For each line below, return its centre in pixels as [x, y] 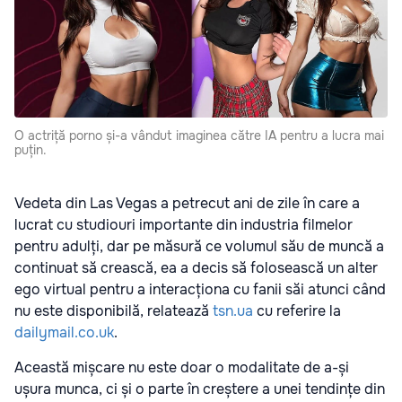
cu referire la [297, 311]
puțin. [31, 150]
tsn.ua [233, 311]
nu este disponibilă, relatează [114, 311]
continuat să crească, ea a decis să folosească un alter [196, 268]
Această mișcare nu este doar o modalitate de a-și [182, 368]
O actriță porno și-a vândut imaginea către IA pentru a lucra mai [199, 136]
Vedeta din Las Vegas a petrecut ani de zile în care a [187, 204]
